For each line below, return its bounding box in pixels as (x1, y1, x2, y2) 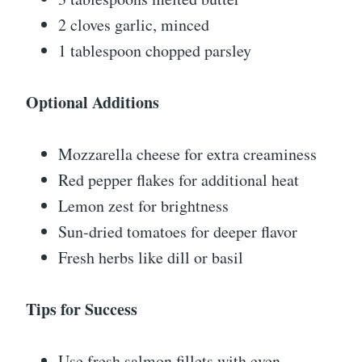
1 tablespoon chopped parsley (58, 40, 251, 62)
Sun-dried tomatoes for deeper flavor (58, 221, 297, 243)
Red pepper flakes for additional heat (58, 169, 299, 192)
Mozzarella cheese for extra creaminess (58, 143, 317, 166)
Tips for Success (26, 297, 137, 322)
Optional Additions (26, 90, 159, 115)
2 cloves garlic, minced (58, 14, 209, 36)
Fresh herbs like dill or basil (58, 246, 243, 269)
